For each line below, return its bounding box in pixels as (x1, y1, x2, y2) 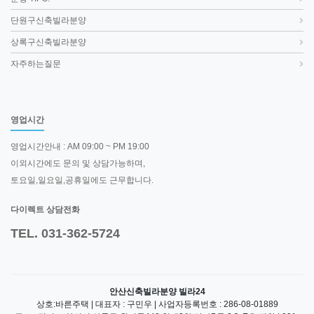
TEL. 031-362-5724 (11, 226, 120, 241)
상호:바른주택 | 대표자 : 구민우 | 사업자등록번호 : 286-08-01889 (36, 299, 278, 310)
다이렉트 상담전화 (11, 205, 80, 215)
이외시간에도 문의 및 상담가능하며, (11, 158, 145, 169)
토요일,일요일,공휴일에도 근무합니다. (11, 175, 153, 186)
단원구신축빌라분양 (11, 15, 86, 26)
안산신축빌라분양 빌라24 (109, 287, 205, 297)
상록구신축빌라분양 (11, 37, 86, 48)
